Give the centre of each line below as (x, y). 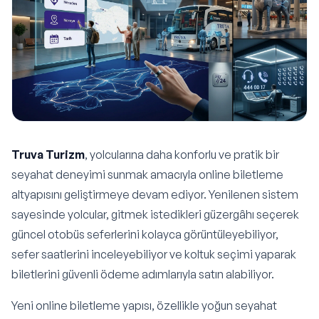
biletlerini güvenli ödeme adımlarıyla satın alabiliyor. (143, 274)
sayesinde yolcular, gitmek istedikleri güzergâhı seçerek (155, 215)
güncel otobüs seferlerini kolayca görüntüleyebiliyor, (145, 235)
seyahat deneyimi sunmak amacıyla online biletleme (147, 175)
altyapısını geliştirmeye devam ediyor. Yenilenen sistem (155, 195)
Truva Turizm (48, 155)
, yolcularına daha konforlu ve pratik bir (182, 155)
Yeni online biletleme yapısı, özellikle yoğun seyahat (144, 306)
